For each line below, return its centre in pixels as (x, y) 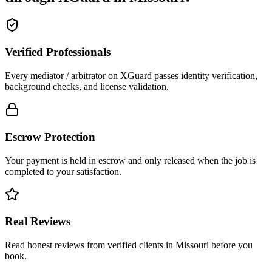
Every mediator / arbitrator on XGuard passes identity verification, (131, 76)
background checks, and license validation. (87, 87)
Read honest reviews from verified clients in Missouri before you (129, 245)
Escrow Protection (50, 137)
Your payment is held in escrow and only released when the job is (130, 160)
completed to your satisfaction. (63, 171)
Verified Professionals (58, 52)
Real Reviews (38, 222)
